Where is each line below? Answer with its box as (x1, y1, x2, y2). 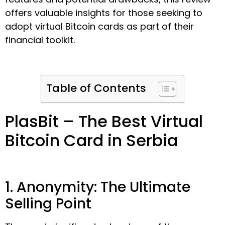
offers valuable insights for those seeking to (5, 7, 202, 20)
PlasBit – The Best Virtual (5, 109, 203, 133)
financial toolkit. (5, 34, 75, 47)
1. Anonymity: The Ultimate (5, 177, 190, 197)
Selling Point (5, 194, 91, 214)
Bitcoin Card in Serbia (5, 129, 178, 152)
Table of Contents (46, 80, 146, 96)
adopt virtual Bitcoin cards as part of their (5, 20, 194, 33)
